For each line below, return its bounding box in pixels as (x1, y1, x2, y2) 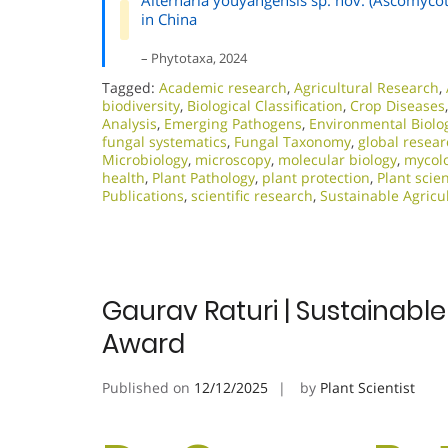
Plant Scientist (320, 378, 415, 397)
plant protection (262, 168, 370, 187)
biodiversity (102, 96, 180, 115)
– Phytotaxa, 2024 (141, 49, 248, 67)
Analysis (102, 114, 157, 133)
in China (141, 9, 198, 29)
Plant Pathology (152, 168, 255, 187)
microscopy (195, 150, 271, 169)
